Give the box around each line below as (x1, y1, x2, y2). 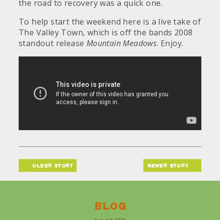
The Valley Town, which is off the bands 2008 (19, 27, 193, 38)
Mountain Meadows (86, 38, 157, 49)
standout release (19, 38, 86, 49)
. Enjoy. (157, 38, 184, 49)
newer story (147, 163, 190, 168)
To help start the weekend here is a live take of (19, 16, 201, 27)
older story (30, 163, 73, 168)
